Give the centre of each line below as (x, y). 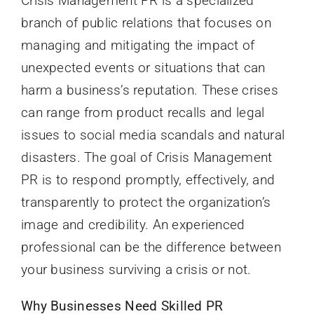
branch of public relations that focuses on (146, 22)
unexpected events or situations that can (143, 67)
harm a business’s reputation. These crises (149, 90)
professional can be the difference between (151, 247)
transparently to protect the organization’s (146, 202)
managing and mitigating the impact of (138, 45)
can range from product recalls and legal (143, 112)
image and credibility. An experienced (133, 224)
